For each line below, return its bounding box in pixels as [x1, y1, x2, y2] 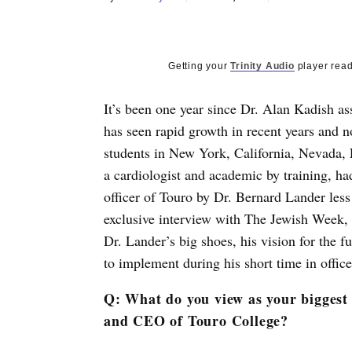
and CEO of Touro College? [104, 310, 289, 331]
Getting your [168, 60, 231, 71]
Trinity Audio [230, 60, 295, 71]
